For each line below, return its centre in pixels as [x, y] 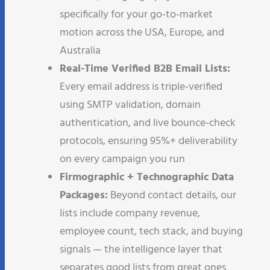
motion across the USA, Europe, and [142, 26]
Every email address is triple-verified [141, 80]
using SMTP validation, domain [130, 98]
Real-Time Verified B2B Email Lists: [145, 62]
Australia [80, 44]
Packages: [84, 189]
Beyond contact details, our [172, 189]
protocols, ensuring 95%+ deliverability [149, 134]
